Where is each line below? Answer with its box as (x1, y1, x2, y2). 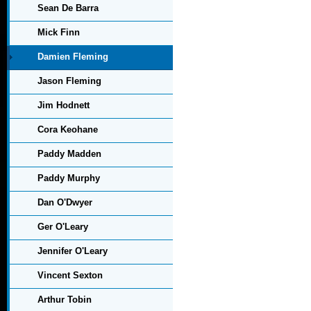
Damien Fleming (37, 51, 108, 62)
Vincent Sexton (37, 270, 103, 280)
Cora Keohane (37, 124, 98, 135)
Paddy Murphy (37, 173, 100, 183)
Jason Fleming (37, 76, 101, 86)
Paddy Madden (37, 149, 101, 159)
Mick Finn (37, 27, 80, 37)
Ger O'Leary (37, 221, 88, 232)
